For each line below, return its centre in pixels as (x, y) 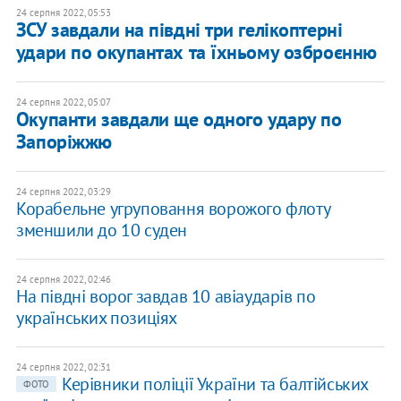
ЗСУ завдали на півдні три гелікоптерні (179, 30)
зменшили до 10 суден (101, 230)
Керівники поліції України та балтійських (214, 384)
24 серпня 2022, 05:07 (63, 102)
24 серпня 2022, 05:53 (63, 13)
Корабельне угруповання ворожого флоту (173, 209)
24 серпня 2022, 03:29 (63, 192)
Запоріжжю (64, 142)
